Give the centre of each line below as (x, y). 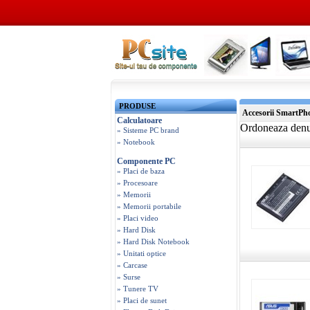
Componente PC (146, 161)
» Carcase (132, 265)
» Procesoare (137, 183)
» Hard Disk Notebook (153, 241)
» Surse (129, 277)
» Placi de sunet (142, 300)
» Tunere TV (138, 289)
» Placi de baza (141, 171)
